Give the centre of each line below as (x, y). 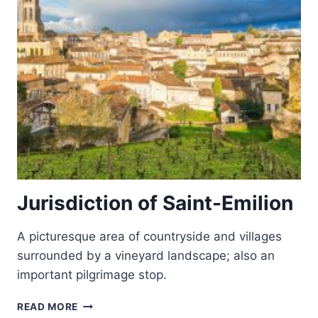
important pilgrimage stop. (92, 275)
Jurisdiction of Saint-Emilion (155, 203)
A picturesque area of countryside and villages (149, 236)
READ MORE (48, 307)
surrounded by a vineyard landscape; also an (146, 256)
